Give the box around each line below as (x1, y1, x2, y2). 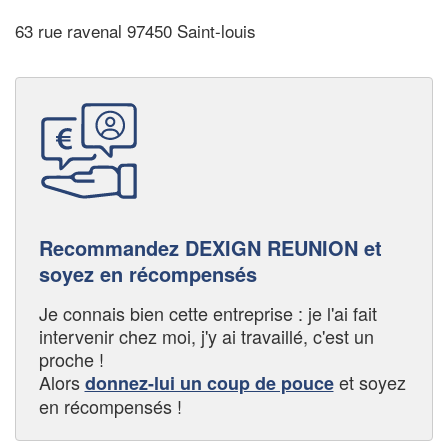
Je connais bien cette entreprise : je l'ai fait (38, 299, 377, 326)
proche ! (38, 345, 104, 372)
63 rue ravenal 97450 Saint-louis (15, 18, 256, 44)
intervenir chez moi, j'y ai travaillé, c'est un (38, 322, 374, 349)
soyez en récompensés (38, 258, 257, 288)
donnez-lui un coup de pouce (84, 369, 334, 396)
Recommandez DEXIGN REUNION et (38, 232, 382, 262)
